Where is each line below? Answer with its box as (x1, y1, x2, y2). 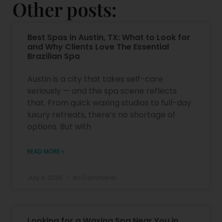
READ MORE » (27, 147, 64, 156)
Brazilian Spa (27, 50, 80, 62)
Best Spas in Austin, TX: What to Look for (27, 31, 190, 43)
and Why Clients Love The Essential (27, 41, 169, 53)
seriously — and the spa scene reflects (27, 85, 177, 97)
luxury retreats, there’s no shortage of (27, 109, 175, 120)
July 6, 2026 (27, 173, 64, 182)
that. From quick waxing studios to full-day (27, 97, 191, 109)
